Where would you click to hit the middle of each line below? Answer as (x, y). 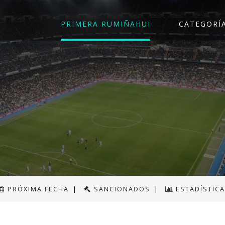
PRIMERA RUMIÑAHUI (106, 24)
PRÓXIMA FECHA (38, 189)
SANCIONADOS (122, 189)
